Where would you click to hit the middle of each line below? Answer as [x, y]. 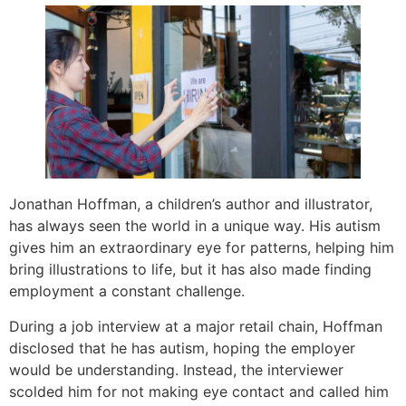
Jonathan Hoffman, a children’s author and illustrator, [191, 204]
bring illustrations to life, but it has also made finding [190, 270]
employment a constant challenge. [127, 291]
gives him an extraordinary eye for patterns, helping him [202, 248]
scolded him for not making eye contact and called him [199, 391]
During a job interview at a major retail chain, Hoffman [196, 326]
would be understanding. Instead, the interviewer [176, 369]
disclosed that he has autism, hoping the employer [182, 348]
